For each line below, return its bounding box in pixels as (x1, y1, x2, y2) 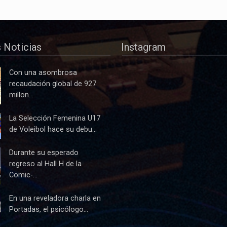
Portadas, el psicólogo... (9, 205, 88, 214)
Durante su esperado (9, 148, 79, 157)
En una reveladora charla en (9, 194, 101, 203)
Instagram (121, 41, 166, 53)
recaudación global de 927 (9, 79, 96, 88)
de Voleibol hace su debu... (9, 125, 97, 134)
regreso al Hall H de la (9, 159, 82, 168)
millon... (9, 90, 33, 99)
